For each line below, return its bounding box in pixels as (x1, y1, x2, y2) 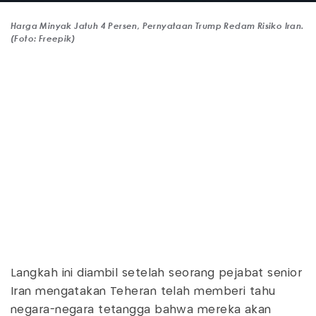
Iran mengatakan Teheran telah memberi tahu (11, 286, 276, 298)
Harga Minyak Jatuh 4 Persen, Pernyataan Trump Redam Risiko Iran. (11, 20, 304, 32)
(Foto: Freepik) (11, 32, 76, 44)
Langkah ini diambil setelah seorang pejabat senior (11, 268, 303, 279)
